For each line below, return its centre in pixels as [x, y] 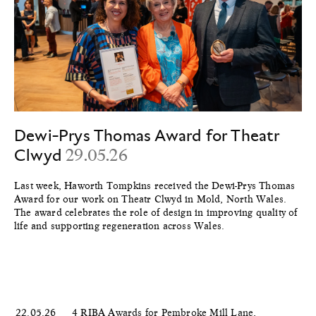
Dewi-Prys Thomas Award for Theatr [147, 135]
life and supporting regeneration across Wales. [120, 225]
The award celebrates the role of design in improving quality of [156, 212]
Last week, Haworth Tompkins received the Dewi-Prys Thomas [155, 185]
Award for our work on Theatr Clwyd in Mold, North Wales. [151, 199]
